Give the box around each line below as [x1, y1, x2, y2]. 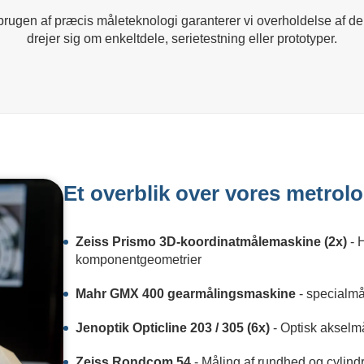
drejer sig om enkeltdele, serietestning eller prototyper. [27, 32, 337, 45]
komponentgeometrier [76, 253, 202, 266]
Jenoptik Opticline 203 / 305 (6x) [76, 321, 271, 335]
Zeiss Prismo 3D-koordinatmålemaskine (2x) [76, 235, 348, 249]
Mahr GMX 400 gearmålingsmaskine [76, 287, 297, 301]
